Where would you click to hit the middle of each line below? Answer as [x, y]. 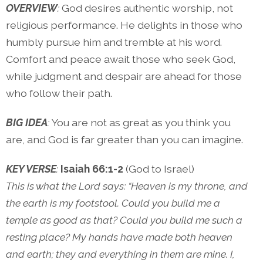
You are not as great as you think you [141, 123]
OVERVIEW [32, 8]
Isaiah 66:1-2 [93, 169]
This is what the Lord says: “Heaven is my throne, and [127, 186]
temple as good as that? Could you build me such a [124, 220]
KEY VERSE [31, 169]
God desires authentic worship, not [147, 8]
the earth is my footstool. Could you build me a [113, 203]
